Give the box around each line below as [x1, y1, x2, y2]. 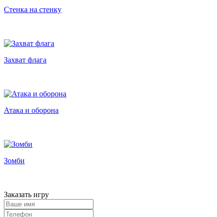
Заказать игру [4, 190, 49, 199]
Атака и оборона [4, 106, 59, 114]
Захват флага [4, 55, 46, 64]
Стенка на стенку [4, 5, 62, 14]
